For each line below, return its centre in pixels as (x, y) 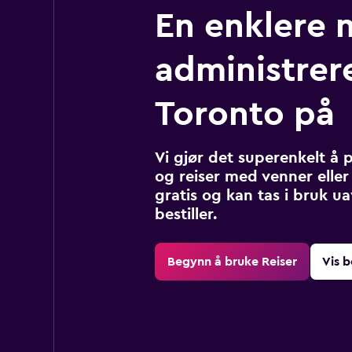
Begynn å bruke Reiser (232, 261)
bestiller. (185, 214)
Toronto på (244, 114)
